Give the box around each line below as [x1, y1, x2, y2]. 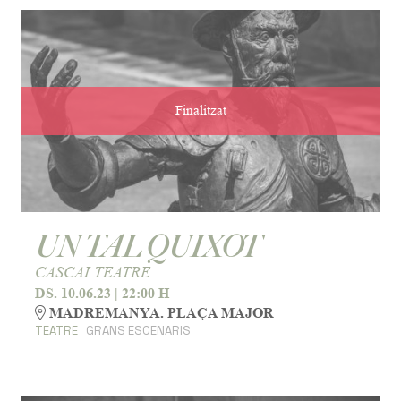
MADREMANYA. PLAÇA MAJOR [46, 304, 274, 322]
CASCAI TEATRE [35, 262, 150, 281]
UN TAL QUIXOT [35, 227, 260, 267]
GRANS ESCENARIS [85, 323, 191, 339]
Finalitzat [175, 102, 226, 118]
